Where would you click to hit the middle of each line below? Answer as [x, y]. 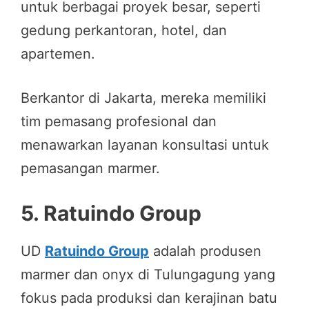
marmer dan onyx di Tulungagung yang [148, 274]
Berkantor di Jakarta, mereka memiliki [143, 98]
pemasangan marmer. [90, 168]
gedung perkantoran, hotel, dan [124, 30]
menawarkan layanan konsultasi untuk [145, 144]
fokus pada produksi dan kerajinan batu [149, 298]
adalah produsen [205, 251]
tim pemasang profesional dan [119, 121]
